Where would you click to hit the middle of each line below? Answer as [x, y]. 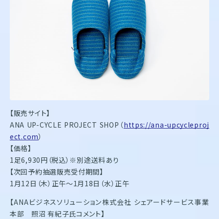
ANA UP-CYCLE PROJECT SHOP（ [67, 124]
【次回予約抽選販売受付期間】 [57, 171]
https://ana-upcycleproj [166, 124]
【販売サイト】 [30, 113]
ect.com [24, 136]
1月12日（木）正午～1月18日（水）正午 [70, 183]
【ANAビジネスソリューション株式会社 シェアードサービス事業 [109, 202]
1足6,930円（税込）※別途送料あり [65, 160]
